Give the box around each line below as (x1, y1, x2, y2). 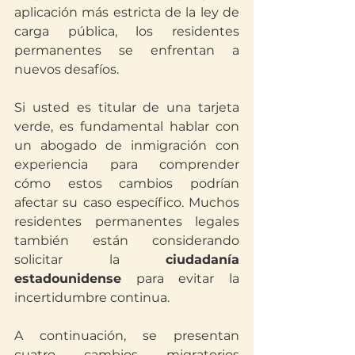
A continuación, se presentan (14, 327, 239, 343)
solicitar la (14, 251, 166, 267)
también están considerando (14, 232, 239, 248)
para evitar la (121, 270, 239, 286)
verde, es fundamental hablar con (14, 118, 239, 134)
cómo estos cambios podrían (14, 175, 239, 191)
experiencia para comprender (14, 156, 239, 172)
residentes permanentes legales (14, 213, 239, 229)
